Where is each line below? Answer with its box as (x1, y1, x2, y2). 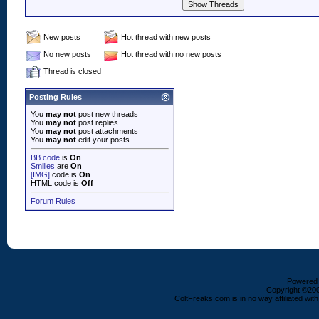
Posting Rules (29, 93, 82, 101)
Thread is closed (43, 67, 101, 75)
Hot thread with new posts (121, 33, 211, 41)
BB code (31, 153, 60, 162)
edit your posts (76, 135, 130, 144)
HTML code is (31, 179, 81, 187)
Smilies (31, 162, 55, 170)
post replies (76, 118, 118, 127)
